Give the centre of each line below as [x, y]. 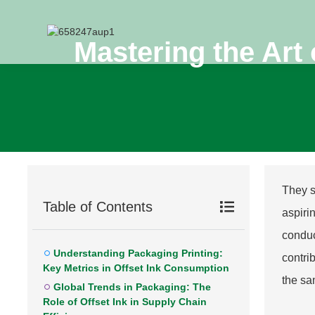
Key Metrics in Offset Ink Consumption [136, 268]
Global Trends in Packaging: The [132, 287]
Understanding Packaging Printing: [138, 253]
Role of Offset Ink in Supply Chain [125, 302]
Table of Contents [98, 207]
